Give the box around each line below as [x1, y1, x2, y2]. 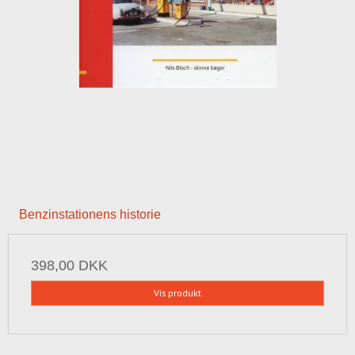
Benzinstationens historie [19, 207, 161, 221]
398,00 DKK [31, 257, 108, 273]
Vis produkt [154, 286, 201, 299]
